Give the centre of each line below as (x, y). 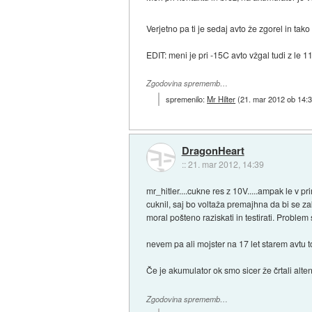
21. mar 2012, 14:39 (226, 164)
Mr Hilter (221, 99)
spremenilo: (187, 99)
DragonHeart (213, 150)
